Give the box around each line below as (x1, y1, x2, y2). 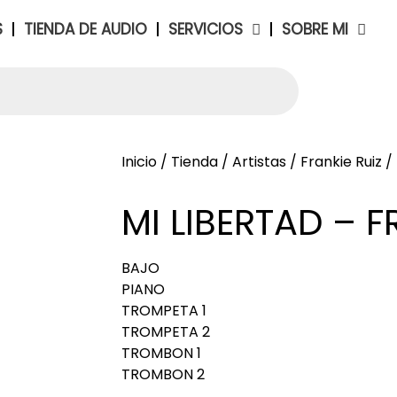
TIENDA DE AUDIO (24, 19, 147, 40)
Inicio (121, 152, 157, 172)
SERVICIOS (168, 19, 243, 40)
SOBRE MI (282, 19, 348, 40)
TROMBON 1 (121, 343, 201, 363)
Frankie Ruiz (300, 152, 382, 172)
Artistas (232, 152, 286, 172)
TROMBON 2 (121, 364, 205, 385)
